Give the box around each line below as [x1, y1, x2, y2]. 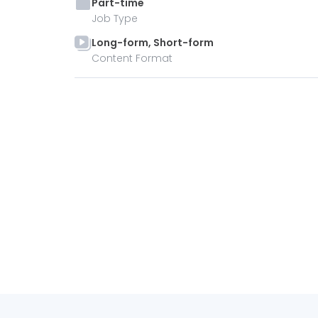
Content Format [92, 51, 172, 65]
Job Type [92, 11, 138, 26]
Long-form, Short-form [92, 35, 214, 50]
